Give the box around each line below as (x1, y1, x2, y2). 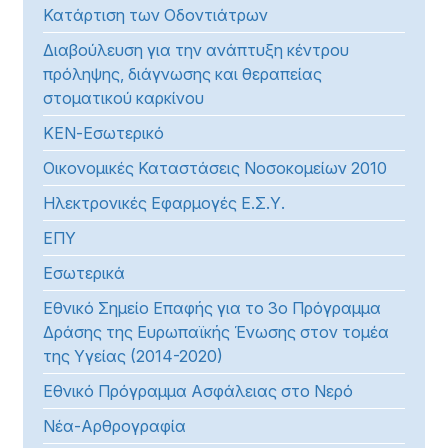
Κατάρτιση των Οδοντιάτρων (43, 5, 268, 25)
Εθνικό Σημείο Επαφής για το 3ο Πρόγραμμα (43, 298, 381, 318)
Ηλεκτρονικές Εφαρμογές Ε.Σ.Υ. (43, 193, 285, 213)
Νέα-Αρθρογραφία (43, 416, 186, 436)
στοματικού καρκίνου (43, 88, 204, 108)
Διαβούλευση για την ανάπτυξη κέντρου (43, 40, 349, 60)
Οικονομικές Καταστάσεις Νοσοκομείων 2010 (43, 158, 387, 178)
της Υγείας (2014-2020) (43, 346, 223, 366)
